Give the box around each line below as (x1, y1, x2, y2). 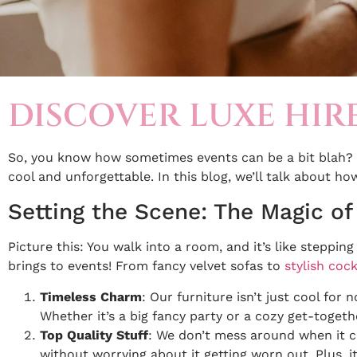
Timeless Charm (40, 289, 142, 304)
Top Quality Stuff (40, 328, 148, 343)
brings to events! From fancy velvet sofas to (8, 258, 284, 273)
